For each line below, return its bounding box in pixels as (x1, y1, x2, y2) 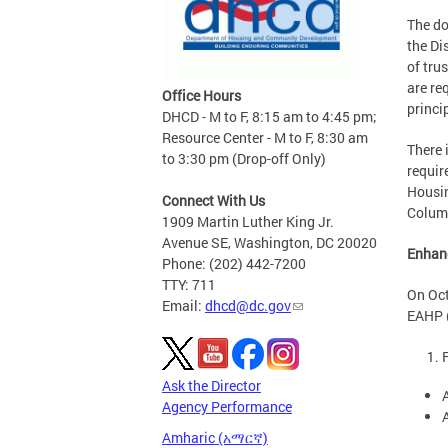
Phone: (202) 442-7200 (162, 254, 306, 273)
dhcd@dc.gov (205, 296, 291, 315)
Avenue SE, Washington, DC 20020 (162, 233, 377, 252)
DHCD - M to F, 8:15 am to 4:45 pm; (162, 107, 377, 126)
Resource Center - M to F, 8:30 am (162, 128, 368, 147)
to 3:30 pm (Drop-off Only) (162, 149, 326, 168)
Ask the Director (162, 376, 261, 395)
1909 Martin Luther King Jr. (162, 212, 334, 231)
